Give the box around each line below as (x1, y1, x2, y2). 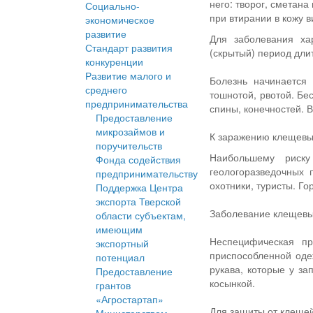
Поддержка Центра (96, 180, 183, 195)
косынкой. (210, 276, 256, 291)
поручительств (96, 138, 162, 153)
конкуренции (85, 54, 143, 69)
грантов (96, 278, 131, 293)
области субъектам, (96, 208, 186, 223)
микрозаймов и (96, 124, 165, 139)
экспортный (96, 236, 149, 251)
